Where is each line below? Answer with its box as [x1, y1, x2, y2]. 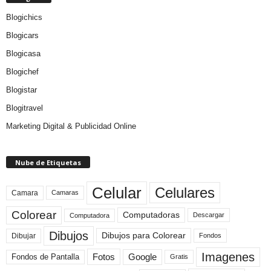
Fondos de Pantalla [11, 252, 79, 261]
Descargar [193, 211, 224, 219]
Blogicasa [6, 48, 41, 58]
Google [128, 252, 157, 262]
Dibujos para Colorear [102, 231, 186, 241]
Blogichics [6, 12, 42, 22]
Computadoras [123, 211, 180, 220]
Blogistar [6, 85, 37, 94]
